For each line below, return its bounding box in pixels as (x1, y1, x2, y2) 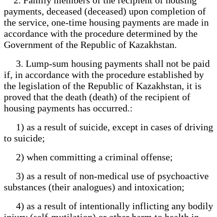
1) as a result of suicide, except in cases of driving (4, 121, 213, 132)
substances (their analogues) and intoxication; (4, 181, 185, 192)
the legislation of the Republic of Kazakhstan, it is (4, 80, 201, 91)
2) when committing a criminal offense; (4, 151, 173, 162)
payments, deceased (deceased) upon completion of (4, 5, 206, 16)
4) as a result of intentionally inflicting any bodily (4, 200, 213, 211)
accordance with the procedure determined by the (4, 28, 198, 39)
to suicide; (4, 132, 45, 143)
